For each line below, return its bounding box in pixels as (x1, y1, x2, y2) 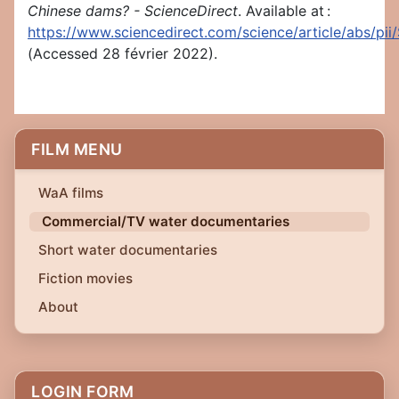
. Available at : (238, 2, 330, 20)
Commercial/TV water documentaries (42, 213, 289, 231)
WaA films (38, 184, 103, 202)
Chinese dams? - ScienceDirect (28, 2, 238, 20)
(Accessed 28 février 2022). (28, 45, 217, 63)
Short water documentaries (38, 241, 217, 259)
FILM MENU (31, 140, 123, 159)
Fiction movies (38, 270, 133, 288)
